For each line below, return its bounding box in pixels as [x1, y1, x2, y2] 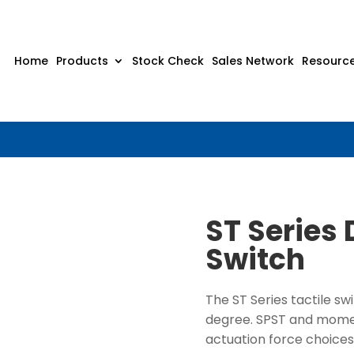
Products [56, 53, 108, 69]
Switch [205, 239, 305, 280]
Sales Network [212, 53, 294, 69]
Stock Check [132, 53, 204, 69]
